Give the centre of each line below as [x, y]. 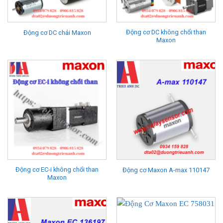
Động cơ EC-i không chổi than [57, 170]
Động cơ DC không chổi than [166, 32]
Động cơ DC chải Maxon [57, 32]
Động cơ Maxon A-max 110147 [166, 170]
